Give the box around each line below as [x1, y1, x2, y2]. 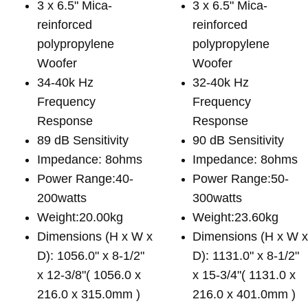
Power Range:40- [37, 171, 133, 186]
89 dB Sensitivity [37, 133, 129, 147]
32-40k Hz [192, 75, 250, 89]
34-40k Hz [37, 75, 93, 89]
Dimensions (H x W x [37, 229, 153, 243]
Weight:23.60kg [192, 210, 279, 224]
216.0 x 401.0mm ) [192, 287, 296, 301]
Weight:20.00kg [37, 210, 123, 224]
